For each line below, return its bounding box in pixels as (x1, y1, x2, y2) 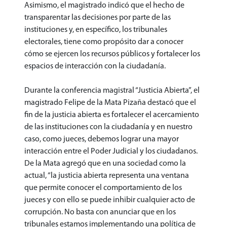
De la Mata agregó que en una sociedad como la (24, 159, 186, 168)
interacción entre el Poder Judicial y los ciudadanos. (24, 147, 198, 156)
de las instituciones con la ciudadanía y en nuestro (24, 123, 193, 131)
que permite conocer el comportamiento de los (24, 183, 182, 192)
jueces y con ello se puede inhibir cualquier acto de (24, 196, 195, 204)
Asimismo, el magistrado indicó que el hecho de (24, 1, 184, 10)
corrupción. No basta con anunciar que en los (24, 208, 176, 216)
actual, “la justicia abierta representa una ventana (24, 171, 189, 180)
